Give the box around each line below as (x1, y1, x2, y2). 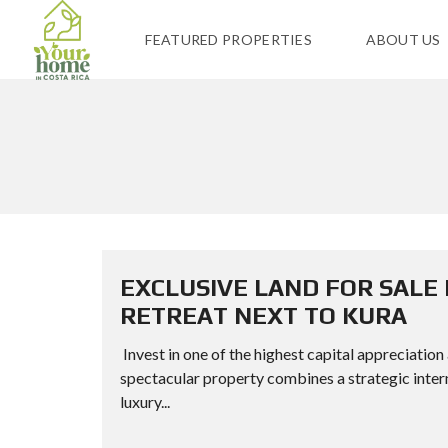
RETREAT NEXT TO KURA (120, 302, 407, 329)
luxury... (120, 392, 170, 411)
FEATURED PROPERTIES (145, 31, 313, 48)
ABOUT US (366, 31, 441, 48)
